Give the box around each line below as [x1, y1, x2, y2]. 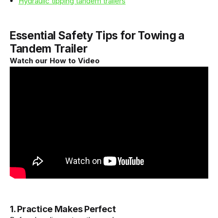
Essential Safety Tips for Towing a [10, 28, 184, 42]
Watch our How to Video [10, 55, 100, 65]
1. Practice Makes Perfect [10, 203, 116, 214]
